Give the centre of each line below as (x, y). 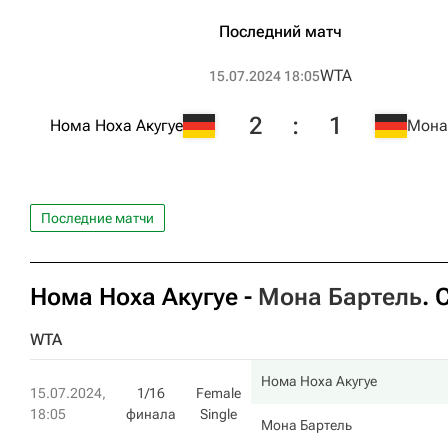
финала (151, 414)
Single (218, 414)
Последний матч (280, 31)
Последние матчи (97, 218)
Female (218, 393)
